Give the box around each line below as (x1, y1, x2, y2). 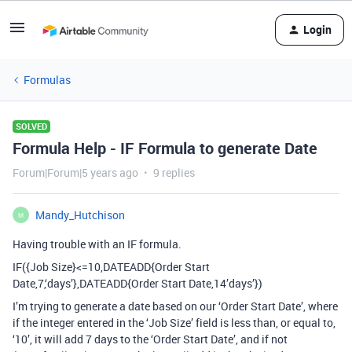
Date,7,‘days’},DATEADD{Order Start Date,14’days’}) (13, 276, 262, 291)
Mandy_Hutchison (35, 207, 125, 222)
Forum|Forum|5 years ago (13, 165, 138, 180)
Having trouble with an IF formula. (13, 236, 181, 251)
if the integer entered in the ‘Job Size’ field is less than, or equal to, (13, 315, 335, 330)
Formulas (24, 72, 71, 87)
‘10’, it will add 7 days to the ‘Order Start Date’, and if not (13, 332, 288, 346)
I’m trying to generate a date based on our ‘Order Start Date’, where (13, 299, 338, 313)
